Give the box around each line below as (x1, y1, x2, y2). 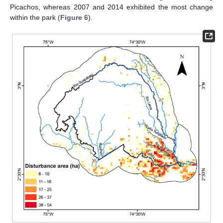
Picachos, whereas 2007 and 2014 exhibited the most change (10, 2, 213, 11)
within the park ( (10, 13, 60, 21)
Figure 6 (60, 13, 88, 21)
